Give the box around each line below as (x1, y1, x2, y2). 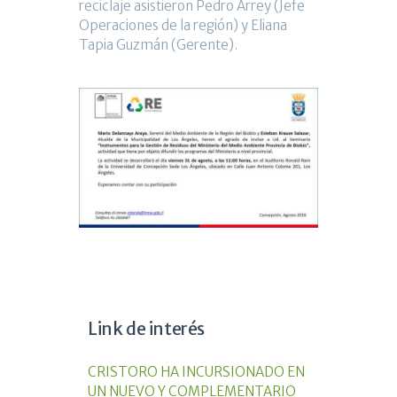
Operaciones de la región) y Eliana (79, 16, 287, 34)
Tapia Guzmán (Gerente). (79, 35, 237, 53)
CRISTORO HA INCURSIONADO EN (88, 363, 305, 381)
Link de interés (88, 318, 205, 340)
